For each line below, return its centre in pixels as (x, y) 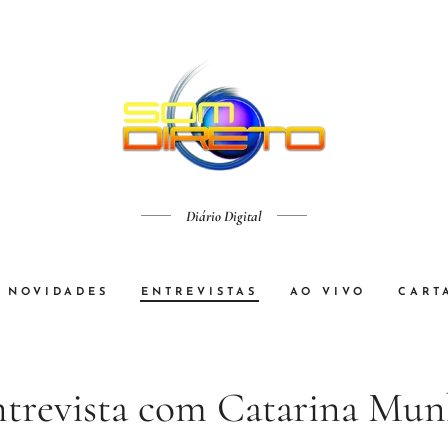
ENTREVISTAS (199, 292)
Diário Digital (224, 216)
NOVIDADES (58, 292)
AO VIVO (328, 292)
